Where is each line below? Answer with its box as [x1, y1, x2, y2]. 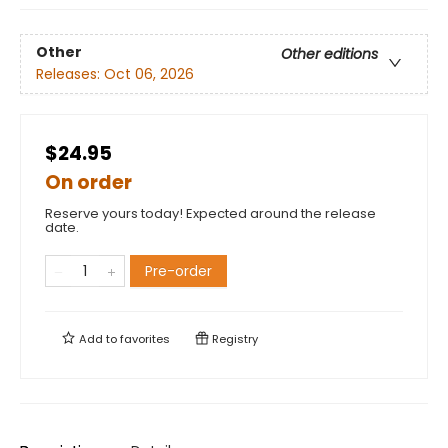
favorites [120, 331, 170, 347]
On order [45, 169, 132, 196]
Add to [76, 331, 120, 347]
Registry [209, 331, 258, 347]
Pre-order [145, 261, 212, 281]
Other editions [281, 44, 378, 65]
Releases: [36, 64, 104, 85]
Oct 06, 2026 [104, 64, 194, 85]
